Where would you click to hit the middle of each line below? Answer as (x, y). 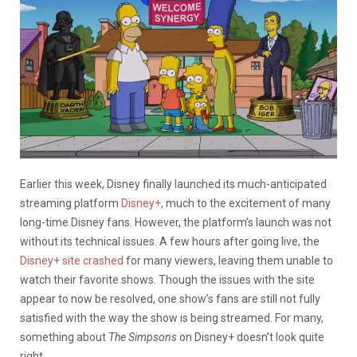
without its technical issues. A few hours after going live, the (170, 241)
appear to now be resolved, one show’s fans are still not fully (170, 298)
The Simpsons (143, 337)
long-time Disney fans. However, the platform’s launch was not (176, 222)
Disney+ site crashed (72, 260)
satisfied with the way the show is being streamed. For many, (172, 318)
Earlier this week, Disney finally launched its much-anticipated (173, 184)
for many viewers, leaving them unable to (228, 260)
